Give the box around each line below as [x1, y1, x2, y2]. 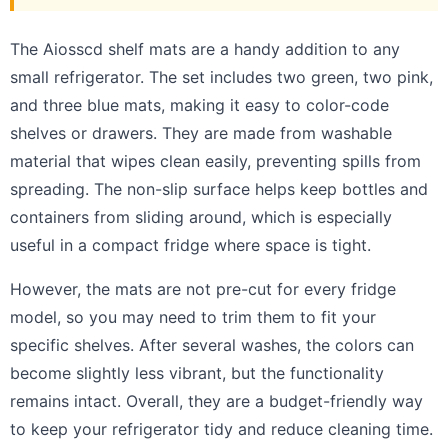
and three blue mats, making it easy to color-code [10, 94, 389, 115]
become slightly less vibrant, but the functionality [10, 362, 384, 383]
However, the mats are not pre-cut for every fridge [10, 278, 396, 299]
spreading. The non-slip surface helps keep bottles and [10, 178, 428, 199]
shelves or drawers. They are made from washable [10, 122, 392, 143]
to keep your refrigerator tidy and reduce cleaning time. [10, 418, 433, 439]
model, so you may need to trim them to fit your [10, 306, 376, 327]
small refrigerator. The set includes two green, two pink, [10, 66, 433, 87]
